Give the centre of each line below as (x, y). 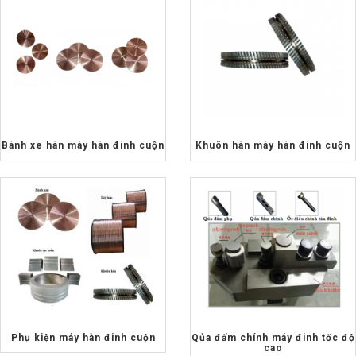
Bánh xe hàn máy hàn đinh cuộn (83, 146)
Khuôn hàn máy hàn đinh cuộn (291, 146)
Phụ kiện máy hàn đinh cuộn (83, 337)
